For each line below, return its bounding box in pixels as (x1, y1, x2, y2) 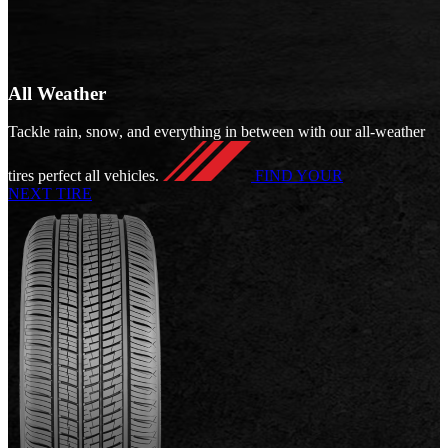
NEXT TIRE (8, 185, 92, 203)
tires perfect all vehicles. (8, 167, 159, 185)
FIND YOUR (255, 167, 343, 185)
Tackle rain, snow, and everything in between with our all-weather (8, 123, 425, 141)
